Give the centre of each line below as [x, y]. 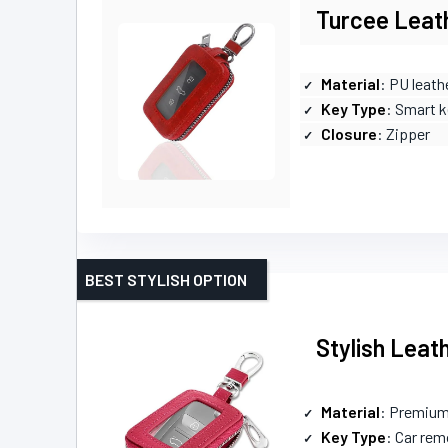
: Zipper [403, 133]
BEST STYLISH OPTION [166, 279]
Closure [349, 133]
